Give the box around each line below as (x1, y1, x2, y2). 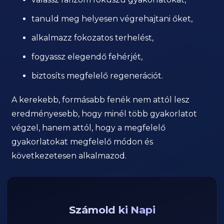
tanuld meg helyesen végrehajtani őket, (31, 14, 193, 24)
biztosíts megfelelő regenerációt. (31, 71, 163, 81)
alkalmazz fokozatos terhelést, (31, 33, 154, 43)
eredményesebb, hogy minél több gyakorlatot (11, 109, 197, 119)
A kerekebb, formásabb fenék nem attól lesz (11, 95, 190, 105)
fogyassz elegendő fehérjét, (31, 52, 143, 62)
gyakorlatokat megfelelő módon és (11, 137, 153, 147)
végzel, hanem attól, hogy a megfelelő (11, 123, 166, 133)
